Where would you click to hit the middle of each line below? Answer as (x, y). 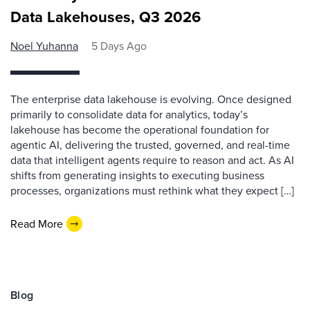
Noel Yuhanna (44, 46)
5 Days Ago (119, 46)
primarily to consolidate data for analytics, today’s (129, 115)
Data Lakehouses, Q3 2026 (106, 17)
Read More (37, 224)
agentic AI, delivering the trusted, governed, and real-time (150, 145)
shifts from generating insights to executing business (137, 175)
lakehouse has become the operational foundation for (140, 130)
